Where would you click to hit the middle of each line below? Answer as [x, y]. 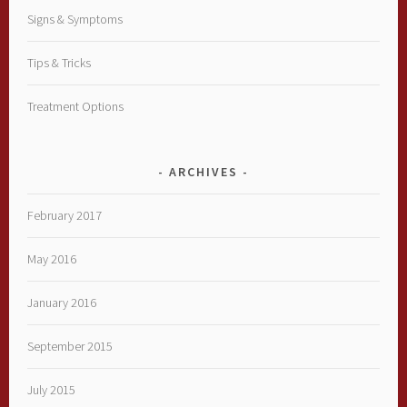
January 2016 [62, 302]
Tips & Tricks [60, 62]
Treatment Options [76, 106]
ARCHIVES [203, 171]
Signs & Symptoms [75, 19]
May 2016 [52, 258]
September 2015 [70, 346]
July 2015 [52, 389]
